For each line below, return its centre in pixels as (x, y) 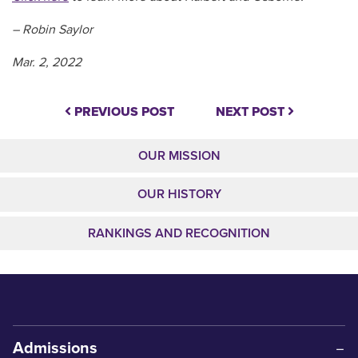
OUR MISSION (179, 155)
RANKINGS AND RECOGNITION (179, 233)
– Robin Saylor (52, 29)
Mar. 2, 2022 (47, 62)
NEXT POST (251, 111)
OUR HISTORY (179, 195)
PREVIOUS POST (122, 111)
